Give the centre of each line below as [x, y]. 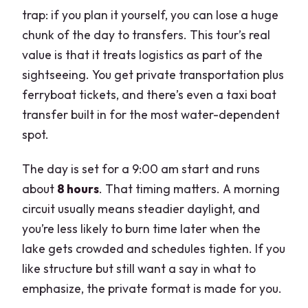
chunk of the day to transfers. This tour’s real [146, 35]
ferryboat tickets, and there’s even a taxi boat [150, 95]
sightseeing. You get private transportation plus [153, 75]
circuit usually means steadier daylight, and [141, 209]
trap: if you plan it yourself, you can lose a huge [151, 15]
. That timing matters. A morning [190, 189]
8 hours [78, 189]
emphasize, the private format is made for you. [152, 289]
